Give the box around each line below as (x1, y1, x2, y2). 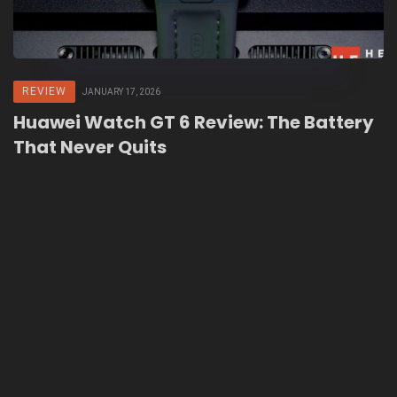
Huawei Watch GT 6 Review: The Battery (13, 110, 374, 136)
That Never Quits (13, 135, 167, 160)
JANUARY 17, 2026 (82, 87, 160, 97)
